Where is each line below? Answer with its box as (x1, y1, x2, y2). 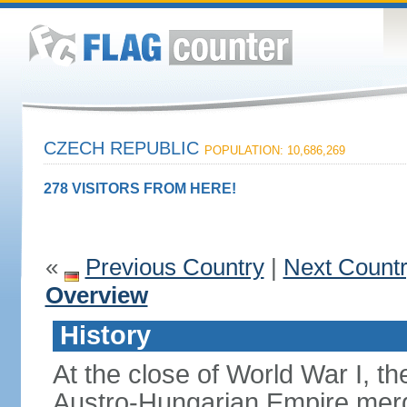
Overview (45, 282, 148, 309)
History (59, 321, 151, 350)
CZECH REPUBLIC (43, 138, 204, 158)
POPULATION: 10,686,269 (203, 144, 345, 157)
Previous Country (84, 253, 264, 281)
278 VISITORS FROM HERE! (43, 181, 236, 196)
